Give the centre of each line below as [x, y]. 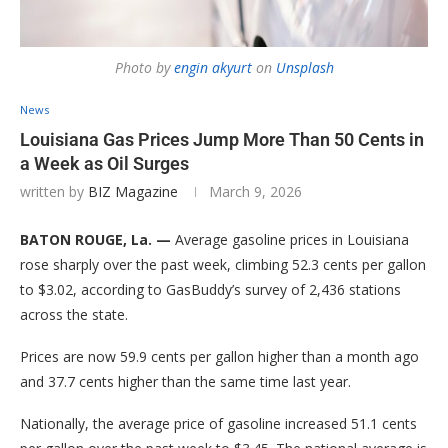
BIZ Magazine [133, 192]
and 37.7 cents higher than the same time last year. [185, 382]
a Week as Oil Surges [104, 164]
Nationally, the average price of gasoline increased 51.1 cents [218, 424]
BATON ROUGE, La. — [95, 240]
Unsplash [304, 68]
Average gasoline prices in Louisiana [290, 240]
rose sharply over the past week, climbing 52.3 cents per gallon [223, 265]
